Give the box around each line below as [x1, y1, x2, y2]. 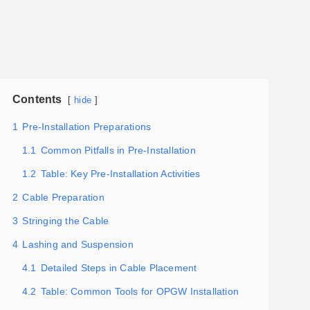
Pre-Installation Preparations [22, 120, 152, 132]
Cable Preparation [22, 191, 104, 203]
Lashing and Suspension [22, 238, 134, 250]
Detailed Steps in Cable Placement [40, 262, 197, 273]
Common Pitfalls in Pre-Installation [40, 144, 196, 156]
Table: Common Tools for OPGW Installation [40, 285, 239, 297]
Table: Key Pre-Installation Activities [40, 167, 201, 179]
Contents [12, 93, 62, 105]
